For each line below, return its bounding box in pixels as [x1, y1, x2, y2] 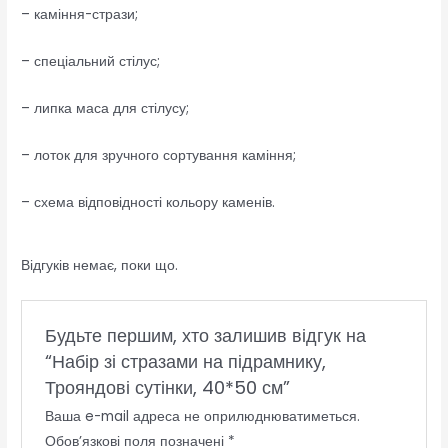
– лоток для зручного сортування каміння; [21, 145, 297, 165]
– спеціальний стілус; [21, 52, 161, 72]
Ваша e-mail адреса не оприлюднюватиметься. [44, 406, 360, 426]
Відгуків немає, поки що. [21, 255, 179, 275]
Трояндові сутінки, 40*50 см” [44, 374, 290, 400]
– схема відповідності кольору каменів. [21, 192, 276, 212]
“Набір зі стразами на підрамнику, [44, 348, 326, 374]
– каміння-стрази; [21, 5, 139, 25]
